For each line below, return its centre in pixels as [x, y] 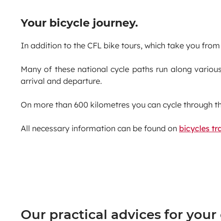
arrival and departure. [61, 81]
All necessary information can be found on [100, 129]
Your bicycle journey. [79, 22]
